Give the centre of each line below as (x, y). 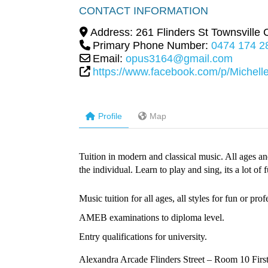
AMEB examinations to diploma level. (152, 218)
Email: (109, 59)
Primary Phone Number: (152, 46)
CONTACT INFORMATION (144, 11)
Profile (110, 116)
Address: (113, 33)
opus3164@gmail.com (179, 59)
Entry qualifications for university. (143, 237)
